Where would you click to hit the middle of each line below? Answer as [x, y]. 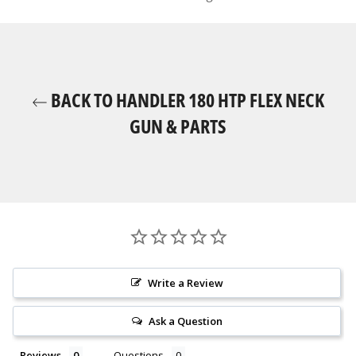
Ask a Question [185, 321]
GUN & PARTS [178, 126]
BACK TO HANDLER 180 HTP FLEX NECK [186, 100]
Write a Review [185, 283]
